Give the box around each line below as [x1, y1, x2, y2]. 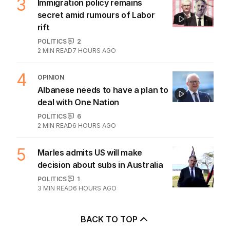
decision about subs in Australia [37, 159, 163, 170]
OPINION [37, 73, 64, 81]
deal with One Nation [37, 97, 120, 107]
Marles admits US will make [37, 147, 143, 158]
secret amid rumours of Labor [37, 9, 155, 20]
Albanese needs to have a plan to [37, 84, 168, 95]
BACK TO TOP [80, 214, 138, 224]
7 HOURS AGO [72, 46, 116, 54]
